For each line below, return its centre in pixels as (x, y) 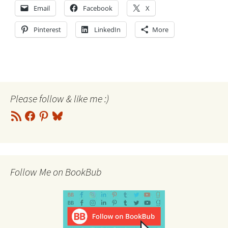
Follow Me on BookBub (56, 172)
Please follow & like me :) (60, 98)
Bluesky (63, 113)
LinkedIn (107, 30)
